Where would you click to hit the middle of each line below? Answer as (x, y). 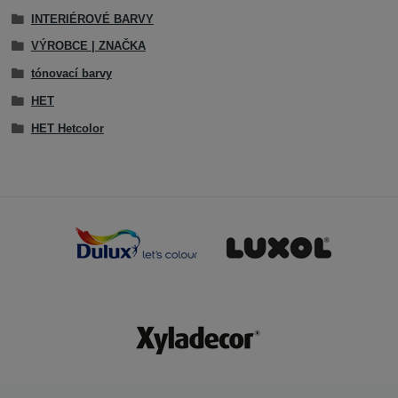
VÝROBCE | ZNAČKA (88, 46)
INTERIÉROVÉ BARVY (92, 19)
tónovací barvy (71, 74)
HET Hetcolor (67, 128)
